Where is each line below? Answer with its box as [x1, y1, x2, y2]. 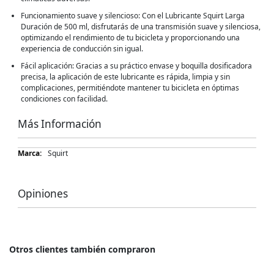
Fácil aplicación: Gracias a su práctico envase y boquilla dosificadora [21, 60, 253, 71]
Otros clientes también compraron [9, 243, 155, 255]
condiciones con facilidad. [21, 93, 108, 104]
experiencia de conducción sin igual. [21, 43, 144, 54]
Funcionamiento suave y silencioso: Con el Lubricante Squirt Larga [21, 10, 245, 21]
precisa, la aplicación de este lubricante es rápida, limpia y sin [21, 71, 231, 82]
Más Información [18, 116, 102, 131]
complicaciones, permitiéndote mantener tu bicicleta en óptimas [21, 82, 240, 93]
